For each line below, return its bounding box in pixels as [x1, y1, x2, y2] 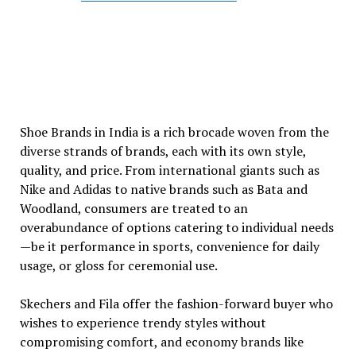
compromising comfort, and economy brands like [19, 333, 304, 350]
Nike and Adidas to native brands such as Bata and [19, 180, 308, 198]
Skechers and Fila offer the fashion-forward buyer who [19, 295, 333, 312]
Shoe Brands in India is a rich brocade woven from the [19, 123, 329, 141]
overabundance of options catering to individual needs [19, 219, 334, 236]
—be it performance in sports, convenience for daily [19, 238, 319, 255]
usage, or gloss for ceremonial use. [19, 257, 218, 274]
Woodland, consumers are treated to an [19, 199, 248, 217]
